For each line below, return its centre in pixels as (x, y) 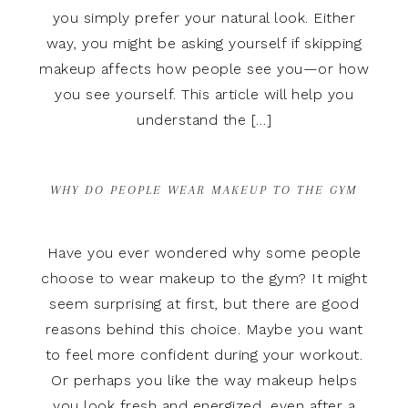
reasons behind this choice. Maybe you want (204, 329)
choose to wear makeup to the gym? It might (204, 278)
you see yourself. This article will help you (204, 94)
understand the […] (204, 119)
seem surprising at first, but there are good (204, 303)
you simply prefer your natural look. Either (204, 17)
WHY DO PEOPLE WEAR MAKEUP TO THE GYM (204, 189)
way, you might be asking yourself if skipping (204, 43)
